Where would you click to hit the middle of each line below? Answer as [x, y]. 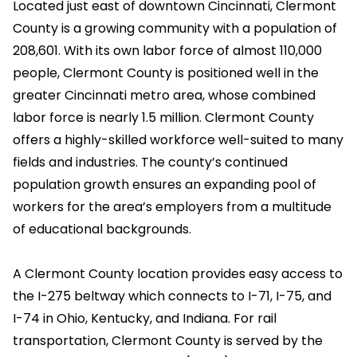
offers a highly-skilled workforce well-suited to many [178, 140]
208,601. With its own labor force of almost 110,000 [167, 51]
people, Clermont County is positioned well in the [166, 73]
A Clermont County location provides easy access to [178, 274]
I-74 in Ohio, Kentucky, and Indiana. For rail [145, 318]
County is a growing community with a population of [175, 28]
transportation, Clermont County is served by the [168, 341]
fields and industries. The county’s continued [150, 162]
